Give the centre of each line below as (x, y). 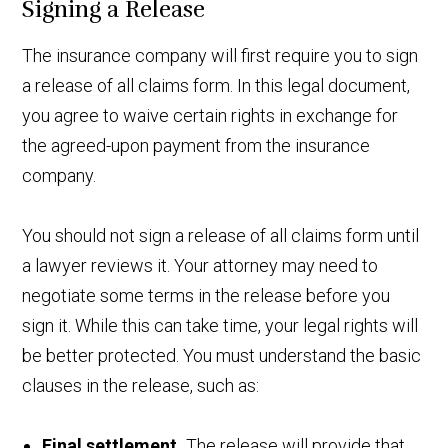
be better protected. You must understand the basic (222, 355)
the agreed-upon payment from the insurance (196, 145)
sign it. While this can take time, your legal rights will (220, 325)
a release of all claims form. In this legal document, (216, 85)
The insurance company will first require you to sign (220, 55)
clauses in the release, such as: (141, 385)
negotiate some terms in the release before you (206, 295)
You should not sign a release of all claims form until (221, 235)
